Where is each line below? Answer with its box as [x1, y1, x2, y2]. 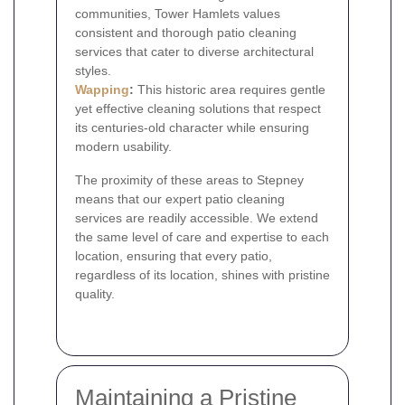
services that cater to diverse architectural [75, 43, 314, 59]
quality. [75, 286, 115, 301]
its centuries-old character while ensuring [75, 119, 309, 135]
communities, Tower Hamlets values [75, 5, 280, 21]
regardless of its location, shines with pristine [75, 267, 330, 282]
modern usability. [75, 138, 172, 154]
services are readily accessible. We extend [75, 210, 318, 225]
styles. [75, 62, 111, 78]
